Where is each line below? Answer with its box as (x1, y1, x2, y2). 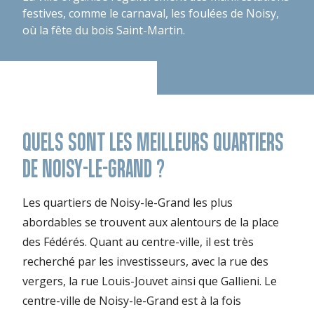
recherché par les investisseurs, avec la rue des (22, 253, 268, 269)
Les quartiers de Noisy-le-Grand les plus (22, 194, 233, 210)
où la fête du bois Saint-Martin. (22, 22, 185, 38)
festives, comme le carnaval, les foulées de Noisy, (22, 5, 279, 21)
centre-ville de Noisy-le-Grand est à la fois (22, 292, 241, 308)
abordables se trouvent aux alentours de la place (22, 214, 279, 230)
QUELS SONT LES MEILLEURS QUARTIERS (22, 128, 284, 154)
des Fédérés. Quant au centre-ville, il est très (22, 233, 254, 250)
